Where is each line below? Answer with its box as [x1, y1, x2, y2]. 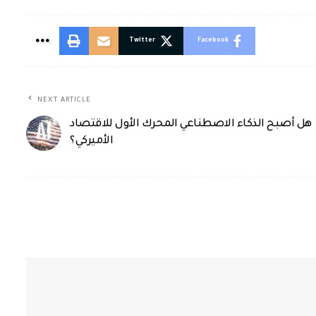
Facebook [197, 37, 229, 44]
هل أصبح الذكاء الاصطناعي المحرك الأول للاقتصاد [70, 118, 312, 130]
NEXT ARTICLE [37, 96, 92, 104]
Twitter [129, 37, 156, 44]
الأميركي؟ [70, 135, 114, 147]
